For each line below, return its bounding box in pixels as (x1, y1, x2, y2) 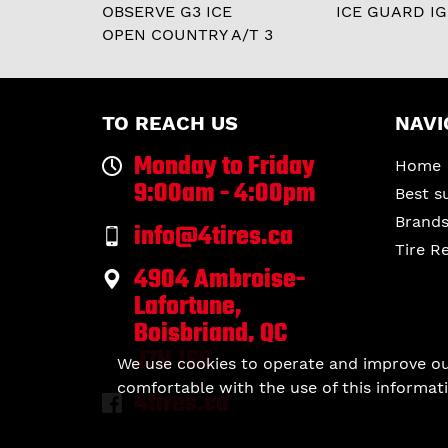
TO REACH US (102, 110, 238, 135)
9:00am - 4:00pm (134, 174, 316, 214)
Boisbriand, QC (134, 314, 287, 354)
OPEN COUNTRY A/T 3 (102, 24, 273, 44)
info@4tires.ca (134, 217, 293, 257)
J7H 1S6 (134, 341, 212, 381)
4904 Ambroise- (134, 260, 305, 300)
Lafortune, (134, 287, 242, 327)
